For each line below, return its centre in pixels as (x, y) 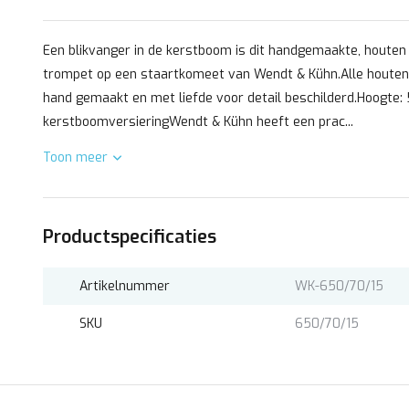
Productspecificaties (130, 237)
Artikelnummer (125, 286)
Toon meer (75, 157)
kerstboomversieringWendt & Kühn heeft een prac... (198, 122)
